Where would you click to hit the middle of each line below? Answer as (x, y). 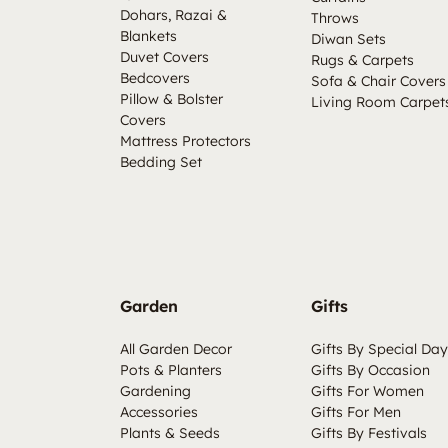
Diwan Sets (348, 39)
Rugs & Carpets (362, 60)
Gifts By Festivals (368, 433)
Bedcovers (155, 78)
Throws (334, 18)
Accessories (159, 412)
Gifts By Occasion (370, 370)
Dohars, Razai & (173, 15)
